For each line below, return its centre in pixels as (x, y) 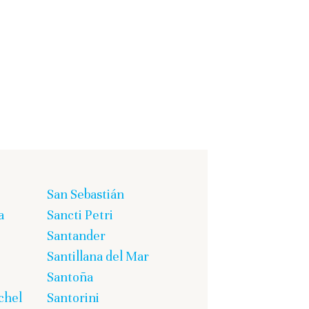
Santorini (73, 298)
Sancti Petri (80, 215)
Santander (76, 236)
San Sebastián (86, 195)
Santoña (70, 277)
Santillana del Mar (98, 257)
